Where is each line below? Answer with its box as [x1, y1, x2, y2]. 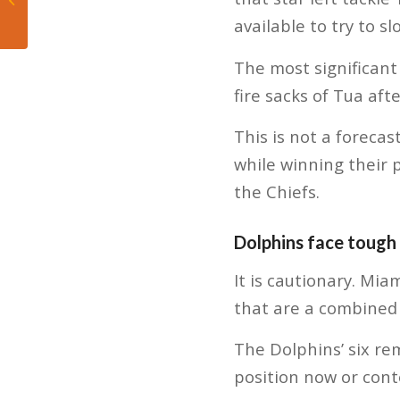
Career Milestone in [31, 3, 137, 19]
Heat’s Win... [31, 21, 96, 37]
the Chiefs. [233, 180, 320, 204]
